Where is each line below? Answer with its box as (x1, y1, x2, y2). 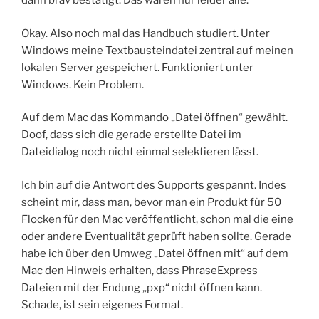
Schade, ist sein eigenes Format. (21, 298, 183, 311)
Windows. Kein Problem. (21, 78, 144, 91)
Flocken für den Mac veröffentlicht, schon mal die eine (21, 212, 293, 226)
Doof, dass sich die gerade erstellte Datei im (21, 128, 241, 142)
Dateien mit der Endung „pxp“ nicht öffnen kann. (21, 281, 262, 294)
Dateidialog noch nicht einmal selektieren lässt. (21, 145, 258, 159)
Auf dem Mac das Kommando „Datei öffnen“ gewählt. (21, 111, 288, 125)
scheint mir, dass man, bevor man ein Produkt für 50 (21, 195, 281, 209)
